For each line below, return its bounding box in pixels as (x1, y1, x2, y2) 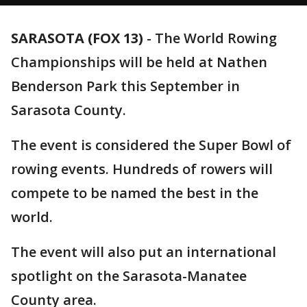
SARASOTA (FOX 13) (11, 29, 143, 47)
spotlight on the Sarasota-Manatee (11, 267, 247, 285)
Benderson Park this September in (11, 77, 240, 95)
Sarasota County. (11, 101, 126, 119)
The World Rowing (155, 29, 277, 47)
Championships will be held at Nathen (11, 53, 267, 71)
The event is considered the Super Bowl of (11, 136, 291, 154)
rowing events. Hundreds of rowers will (11, 160, 273, 178)
